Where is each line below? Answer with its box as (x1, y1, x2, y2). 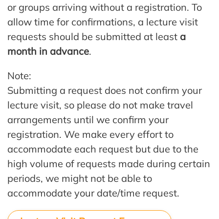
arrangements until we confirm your (7, 113, 169, 126)
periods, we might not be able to (7, 172, 152, 185)
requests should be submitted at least (7, 30, 177, 43)
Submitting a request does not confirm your (7, 84, 202, 97)
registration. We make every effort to (7, 128, 174, 141)
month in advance (7, 45, 89, 58)
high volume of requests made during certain (7, 157, 210, 170)
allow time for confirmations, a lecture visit (7, 16, 198, 28)
